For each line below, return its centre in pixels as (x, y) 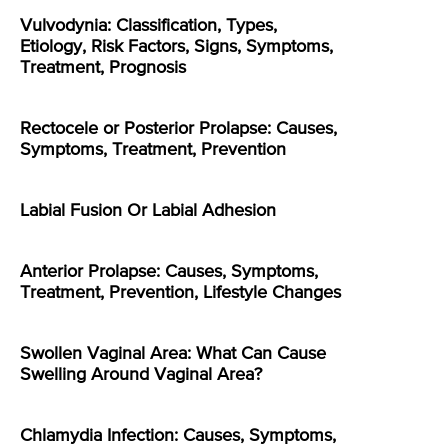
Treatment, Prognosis (103, 67)
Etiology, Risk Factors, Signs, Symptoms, (176, 46)
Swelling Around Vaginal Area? (141, 374)
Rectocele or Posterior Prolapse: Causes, (178, 128)
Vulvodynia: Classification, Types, (148, 25)
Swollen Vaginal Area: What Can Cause (173, 353)
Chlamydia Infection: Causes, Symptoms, (178, 435)
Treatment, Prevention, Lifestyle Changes (180, 292)
